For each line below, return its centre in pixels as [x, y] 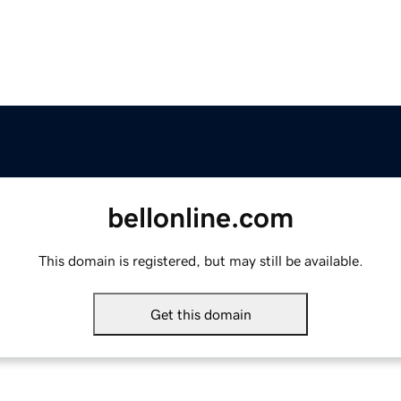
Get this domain [200, 315]
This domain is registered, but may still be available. [200, 261]
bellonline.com [200, 218]
